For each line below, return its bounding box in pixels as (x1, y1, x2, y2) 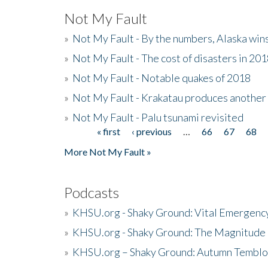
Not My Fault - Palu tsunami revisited (72, 110, 243, 124)
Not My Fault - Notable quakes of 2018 (72, 71, 251, 84)
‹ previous (132, 125, 172, 137)
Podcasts (64, 183, 119, 201)
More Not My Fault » (64, 145, 151, 157)
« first (97, 125, 121, 137)
